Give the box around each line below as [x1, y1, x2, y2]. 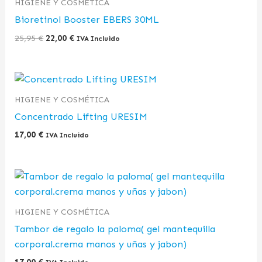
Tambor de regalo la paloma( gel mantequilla [15, 223, 216, 235]
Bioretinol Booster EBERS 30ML [15, 14, 160, 26]
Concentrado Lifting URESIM [15, 111, 148, 123]
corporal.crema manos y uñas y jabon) [15, 238, 187, 250]
